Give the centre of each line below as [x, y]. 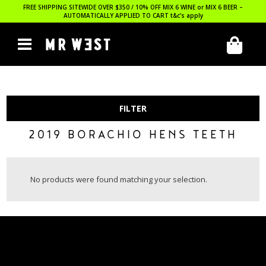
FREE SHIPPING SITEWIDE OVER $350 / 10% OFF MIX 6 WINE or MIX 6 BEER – [133, 7]
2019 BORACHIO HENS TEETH [133, 136]
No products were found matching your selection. [119, 179]
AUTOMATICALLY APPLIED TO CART [117, 15]
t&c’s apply [186, 15]
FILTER [133, 108]
